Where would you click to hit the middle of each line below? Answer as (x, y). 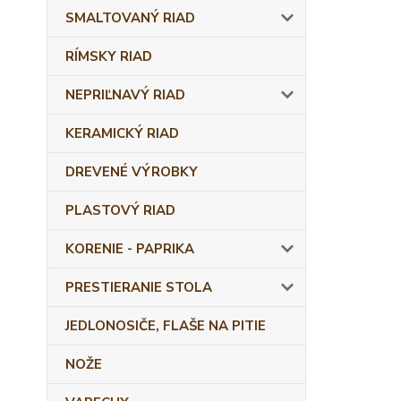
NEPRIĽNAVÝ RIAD (125, 95)
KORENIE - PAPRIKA (130, 249)
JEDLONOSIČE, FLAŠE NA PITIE (166, 326)
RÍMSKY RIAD (109, 56)
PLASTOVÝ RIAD (120, 210)
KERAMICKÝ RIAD (122, 133)
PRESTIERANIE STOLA (139, 287)
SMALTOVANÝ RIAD (130, 18)
